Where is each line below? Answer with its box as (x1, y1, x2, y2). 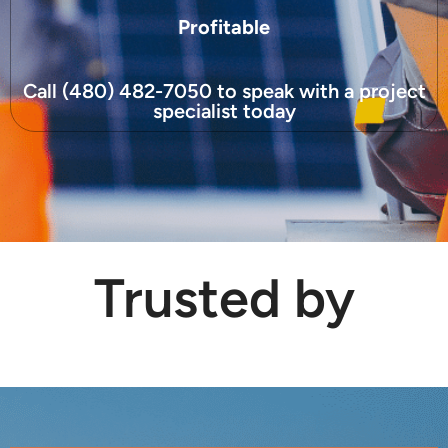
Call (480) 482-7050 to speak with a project (22, 78, 426, 103)
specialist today (152, 98, 296, 123)
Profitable (178, 14, 270, 39)
